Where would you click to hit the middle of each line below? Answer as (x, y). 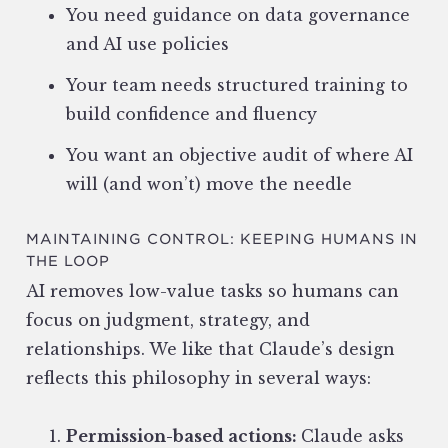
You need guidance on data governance (238, 15)
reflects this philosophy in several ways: (198, 378)
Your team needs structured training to (237, 85)
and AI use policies (147, 44)
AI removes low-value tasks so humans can (212, 291)
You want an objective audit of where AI (239, 155)
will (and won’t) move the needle (209, 184)
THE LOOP (68, 261)
